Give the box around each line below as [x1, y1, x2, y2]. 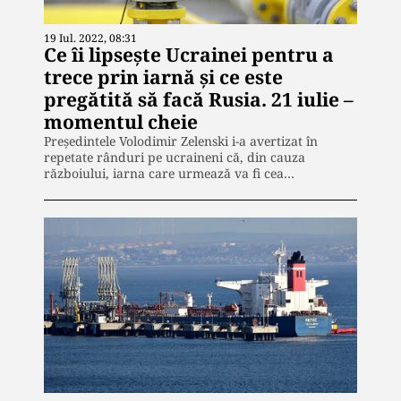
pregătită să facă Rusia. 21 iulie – [44, 86, 354, 112]
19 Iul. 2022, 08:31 [44, 30, 137, 46]
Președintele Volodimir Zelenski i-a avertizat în [44, 132, 318, 149]
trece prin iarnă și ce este [44, 64, 283, 90]
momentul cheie [44, 108, 198, 134]
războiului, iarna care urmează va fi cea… [44, 164, 294, 182]
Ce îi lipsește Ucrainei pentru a [44, 41, 334, 67]
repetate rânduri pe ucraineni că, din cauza [44, 148, 305, 166]
